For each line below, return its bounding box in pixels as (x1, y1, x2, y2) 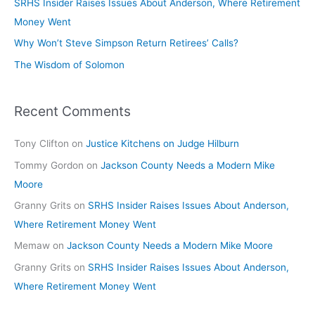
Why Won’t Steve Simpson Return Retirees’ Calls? (14, 37, 238, 49)
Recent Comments (14, 102, 131, 120)
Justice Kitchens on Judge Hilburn (86, 138, 239, 150)
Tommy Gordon (14, 159, 84, 171)
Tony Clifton (14, 138, 69, 150)
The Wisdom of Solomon (14, 58, 124, 70)
